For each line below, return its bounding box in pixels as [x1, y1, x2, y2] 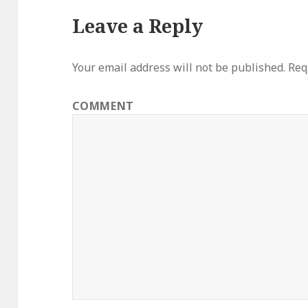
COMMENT [72, 98, 134, 114]
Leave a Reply [72, 13, 203, 39]
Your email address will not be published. [72, 60, 286, 76]
